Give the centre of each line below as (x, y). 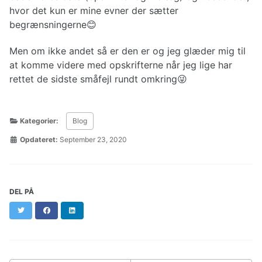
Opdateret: (38, 139)
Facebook (67, 209)
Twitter (37, 209)
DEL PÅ (22, 191)
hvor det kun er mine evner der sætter (94, 11)
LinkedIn (90, 209)
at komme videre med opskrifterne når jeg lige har (121, 65)
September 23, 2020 (93, 139)
